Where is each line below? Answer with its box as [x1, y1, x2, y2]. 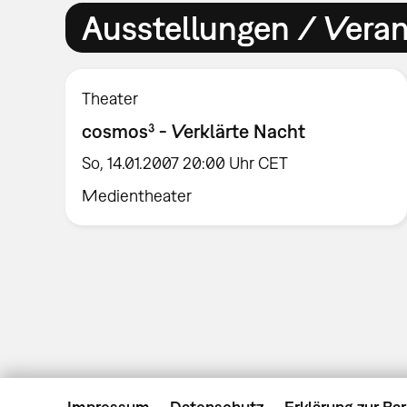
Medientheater [82, 186, 193, 206]
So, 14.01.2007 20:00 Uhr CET [82, 154, 289, 174]
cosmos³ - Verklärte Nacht [82, 119, 306, 142]
